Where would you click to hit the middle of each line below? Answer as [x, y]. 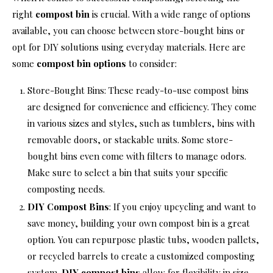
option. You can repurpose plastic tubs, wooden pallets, [143, 239]
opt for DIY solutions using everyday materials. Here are [129, 47]
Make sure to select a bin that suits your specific [128, 172]
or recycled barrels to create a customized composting [141, 256]
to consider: [151, 63]
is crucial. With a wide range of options [170, 14]
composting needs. [66, 189]
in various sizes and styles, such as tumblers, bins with [141, 123]
